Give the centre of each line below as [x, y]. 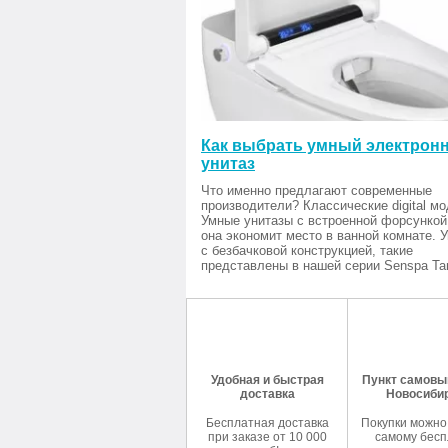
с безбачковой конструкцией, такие [307, 250]
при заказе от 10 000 [267, 436]
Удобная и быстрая [267, 379]
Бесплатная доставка [267, 422]
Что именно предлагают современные [316, 190]
